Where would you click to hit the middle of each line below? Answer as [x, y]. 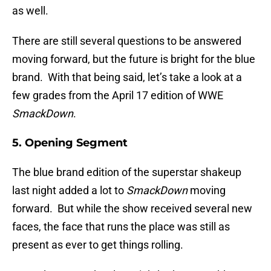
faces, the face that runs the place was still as [121, 227]
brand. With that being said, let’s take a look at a [127, 77]
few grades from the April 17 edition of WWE [118, 96]
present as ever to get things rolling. [98, 245]
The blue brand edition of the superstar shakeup [127, 172]
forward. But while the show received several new [132, 209]
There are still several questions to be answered [127, 41]
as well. [30, 11]
